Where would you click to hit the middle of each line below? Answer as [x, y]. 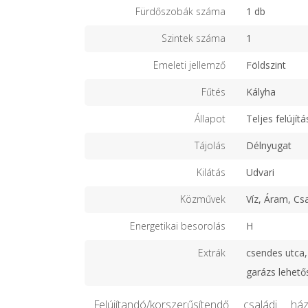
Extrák [212, 253]
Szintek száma [194, 38]
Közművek [203, 199]
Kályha [261, 92]
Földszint [266, 65]
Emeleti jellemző [189, 65]
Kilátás [211, 173]
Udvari [260, 173]
